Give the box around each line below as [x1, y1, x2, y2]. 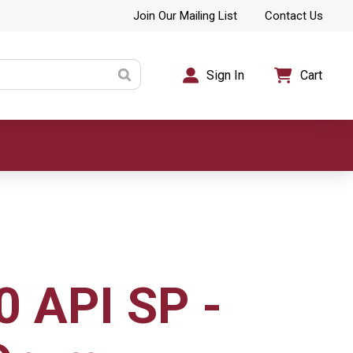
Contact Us [265, 8, 324, 23]
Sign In [206, 68, 245, 83]
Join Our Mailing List [132, 8, 237, 23]
